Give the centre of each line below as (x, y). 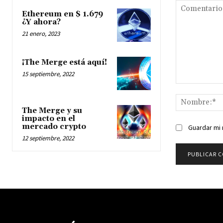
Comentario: (195, 88)
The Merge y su (52, 111)
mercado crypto (54, 127)
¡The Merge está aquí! (64, 63)
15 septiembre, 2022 (48, 74)
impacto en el (49, 119)
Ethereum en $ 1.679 (62, 14)
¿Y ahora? (41, 22)
